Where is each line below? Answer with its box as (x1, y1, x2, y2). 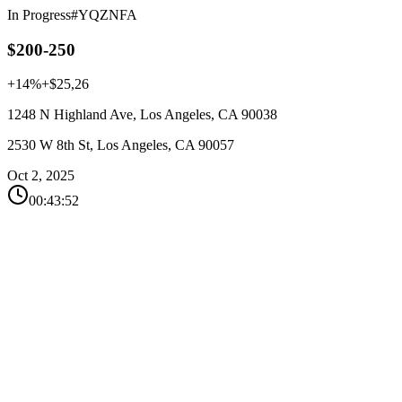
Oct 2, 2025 (7, 168, 74, 184)
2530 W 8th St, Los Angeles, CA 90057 (7, 137, 234, 153)
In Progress (7, 7, 71, 22)
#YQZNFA (71, 7, 137, 22)
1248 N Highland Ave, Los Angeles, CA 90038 (7, 107, 277, 123)
